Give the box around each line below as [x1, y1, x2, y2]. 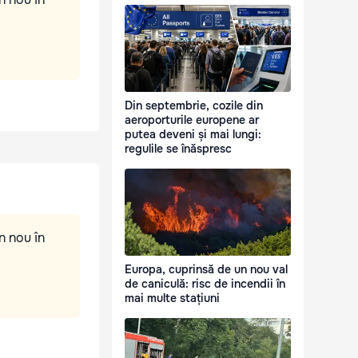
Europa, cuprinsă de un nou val [125, 262, 288, 277]
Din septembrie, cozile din [125, 98, 263, 113]
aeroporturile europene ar [125, 113, 259, 128]
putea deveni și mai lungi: [125, 127, 261, 142]
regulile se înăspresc [125, 141, 232, 157]
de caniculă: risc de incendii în [125, 276, 285, 292]
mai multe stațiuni [125, 291, 220, 306]
